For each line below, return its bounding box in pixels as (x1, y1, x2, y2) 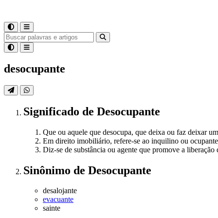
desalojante (43, 186, 77, 195)
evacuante (43, 195, 73, 204)
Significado (23, 105, 82, 118)
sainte (43, 204, 60, 213)
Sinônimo (23, 163, 73, 177)
